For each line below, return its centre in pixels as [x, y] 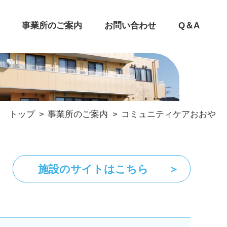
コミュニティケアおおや [169, 114]
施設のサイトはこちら [93, 169]
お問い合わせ [130, 26]
